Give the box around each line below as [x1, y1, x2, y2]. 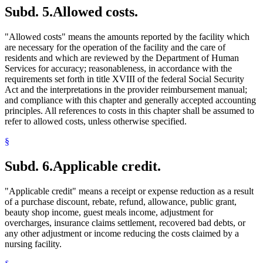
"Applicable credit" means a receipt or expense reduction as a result [5, 186, 254, 196]
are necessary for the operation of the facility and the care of [5, 42, 225, 52]
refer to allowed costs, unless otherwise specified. [5, 116, 187, 126]
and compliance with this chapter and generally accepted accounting [5, 95, 256, 105]
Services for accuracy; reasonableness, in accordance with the [5, 63, 232, 73]
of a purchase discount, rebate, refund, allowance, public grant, [5, 196, 237, 207]
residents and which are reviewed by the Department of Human [5, 52, 239, 63]
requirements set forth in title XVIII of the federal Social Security [5, 73, 244, 84]
